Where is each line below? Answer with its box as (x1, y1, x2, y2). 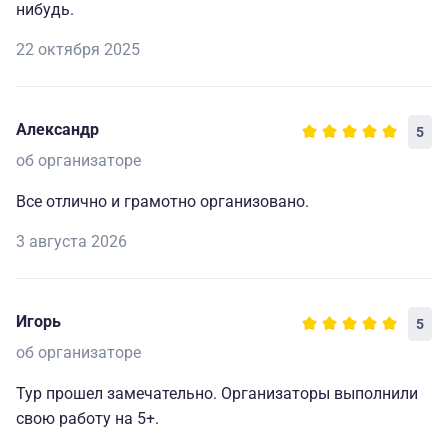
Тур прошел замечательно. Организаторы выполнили (16, 384, 418, 404)
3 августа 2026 (16, 232, 127, 252)
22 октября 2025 (16, 40, 140, 60)
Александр (16, 120, 99, 140)
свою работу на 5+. (16, 409, 159, 429)
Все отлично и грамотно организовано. (16, 192, 309, 212)
